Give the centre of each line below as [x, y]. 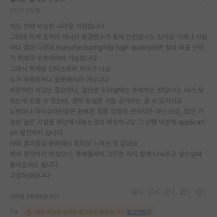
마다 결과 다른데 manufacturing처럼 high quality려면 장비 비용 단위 [107, 47]
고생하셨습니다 [30, 175]
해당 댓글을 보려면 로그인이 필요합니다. [80, 212]
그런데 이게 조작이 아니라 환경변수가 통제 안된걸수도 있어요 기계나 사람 [108, 37]
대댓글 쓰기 [46, 196]
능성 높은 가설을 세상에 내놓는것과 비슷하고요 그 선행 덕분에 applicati [107, 122]
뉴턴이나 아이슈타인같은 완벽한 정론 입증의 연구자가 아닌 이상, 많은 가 [107, 111]
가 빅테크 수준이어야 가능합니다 [53, 58]
